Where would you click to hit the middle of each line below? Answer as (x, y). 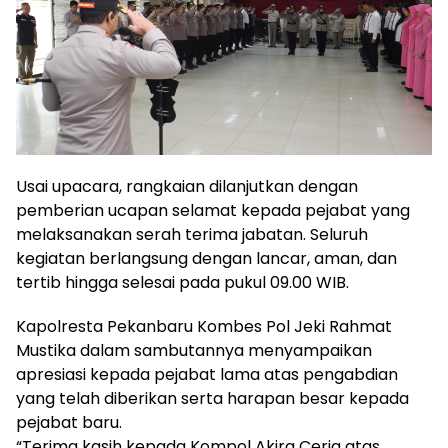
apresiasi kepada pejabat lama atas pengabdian (207, 375)
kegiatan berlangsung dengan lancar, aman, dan (206, 259)
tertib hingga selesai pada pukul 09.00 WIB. (182, 283)
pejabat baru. (69, 423)
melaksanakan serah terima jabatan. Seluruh (192, 235)
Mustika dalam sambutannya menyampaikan (194, 351)
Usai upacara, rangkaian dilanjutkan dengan (187, 187)
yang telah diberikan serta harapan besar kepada (212, 399)
